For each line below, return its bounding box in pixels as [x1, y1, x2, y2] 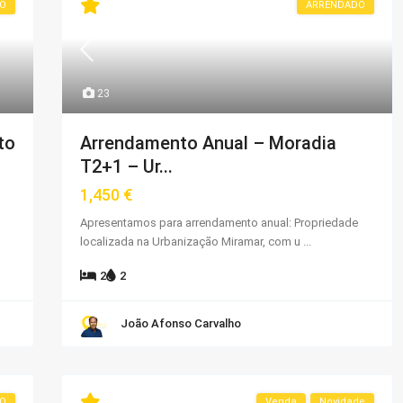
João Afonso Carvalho [121, 316, 241, 330]
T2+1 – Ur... [80, 155, 173, 177]
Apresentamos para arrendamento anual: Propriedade [80, 215, 358, 229]
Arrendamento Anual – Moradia [80, 131, 336, 154]
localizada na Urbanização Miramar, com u [80, 234, 303, 248]
